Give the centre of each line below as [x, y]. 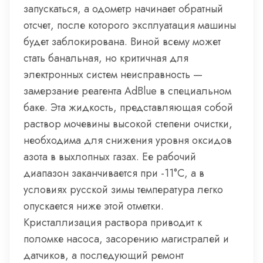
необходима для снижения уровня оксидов [128, 140]
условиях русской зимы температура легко [123, 190]
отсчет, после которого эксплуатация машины [130, 25]
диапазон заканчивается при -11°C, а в [114, 173]
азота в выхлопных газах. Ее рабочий [110, 157]
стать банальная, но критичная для [106, 58]
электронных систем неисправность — [113, 75]
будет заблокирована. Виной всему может [122, 42]
